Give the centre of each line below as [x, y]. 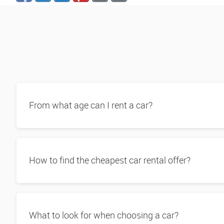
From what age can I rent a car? [90, 105]
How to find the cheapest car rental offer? [109, 160]
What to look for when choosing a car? [103, 215]
